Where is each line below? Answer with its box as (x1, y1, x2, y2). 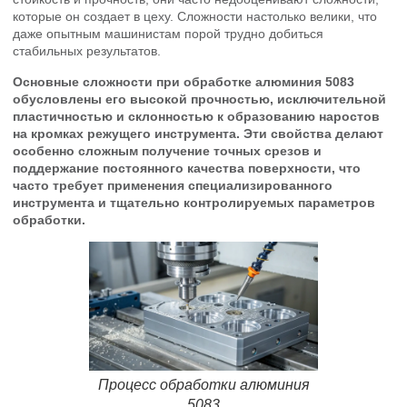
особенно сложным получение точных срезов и (13, 143, 322, 158)
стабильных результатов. (13, 44, 161, 59)
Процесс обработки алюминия (97, 376, 310, 392)
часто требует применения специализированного (13, 177, 333, 193)
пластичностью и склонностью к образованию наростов (13, 108, 380, 124)
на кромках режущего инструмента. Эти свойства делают (13, 125, 383, 141)
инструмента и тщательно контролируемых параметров (13, 194, 375, 210)
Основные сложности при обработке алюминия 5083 (13, 74, 354, 89)
